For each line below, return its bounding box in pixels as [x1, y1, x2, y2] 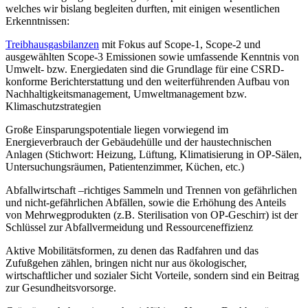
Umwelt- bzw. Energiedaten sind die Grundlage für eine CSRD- [5, 63, 284, 75]
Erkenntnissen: [5, 14, 69, 27]
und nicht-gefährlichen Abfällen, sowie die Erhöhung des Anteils [5, 196, 286, 208]
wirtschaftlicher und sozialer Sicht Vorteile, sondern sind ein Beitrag [5, 269, 299, 281]
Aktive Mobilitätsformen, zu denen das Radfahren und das [5, 244, 258, 256]
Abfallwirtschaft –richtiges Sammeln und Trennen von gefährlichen [5, 184, 297, 196]
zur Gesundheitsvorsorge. [5, 281, 116, 294]
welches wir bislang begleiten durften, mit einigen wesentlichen [5, 2, 280, 14]
